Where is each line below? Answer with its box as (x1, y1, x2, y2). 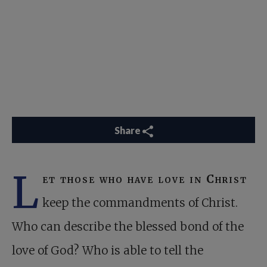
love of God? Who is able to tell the (12, 243, 203, 257)
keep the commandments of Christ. (42, 195, 238, 210)
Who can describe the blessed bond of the (12, 219, 244, 234)
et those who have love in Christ (42, 172, 247, 186)
